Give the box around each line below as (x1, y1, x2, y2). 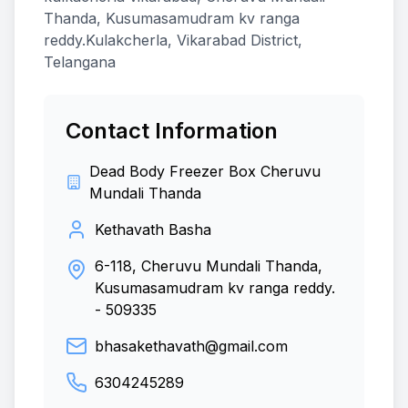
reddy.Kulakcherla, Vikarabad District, (44, 31, 302, 49)
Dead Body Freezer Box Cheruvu (88, 162, 321, 180)
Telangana (44, 53, 116, 71)
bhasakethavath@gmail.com (95, 337, 288, 355)
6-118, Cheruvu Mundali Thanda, (95, 257, 322, 275)
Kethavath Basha (95, 220, 211, 239)
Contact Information (66, 117, 278, 144)
